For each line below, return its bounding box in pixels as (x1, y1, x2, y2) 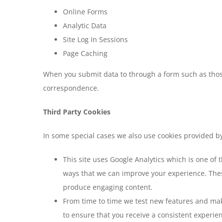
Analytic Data (63, 21, 107, 30)
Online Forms (63, 7, 108, 16)
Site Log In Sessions (63, 35, 128, 44)
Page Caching (63, 49, 108, 58)
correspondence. (43, 83, 99, 93)
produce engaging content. (63, 182, 153, 192)
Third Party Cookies (43, 107, 111, 116)
